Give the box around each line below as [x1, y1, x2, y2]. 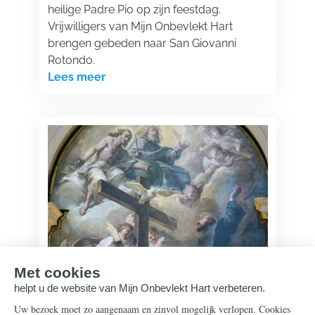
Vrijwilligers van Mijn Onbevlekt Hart [47, 20, 233, 33]
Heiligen [52, 276, 86, 285]
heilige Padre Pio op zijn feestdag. [47, 3, 221, 16]
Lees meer [47, 70, 105, 84]
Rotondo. [47, 53, 95, 67]
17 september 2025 [47, 295, 126, 305]
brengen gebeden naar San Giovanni [47, 37, 236, 50]
